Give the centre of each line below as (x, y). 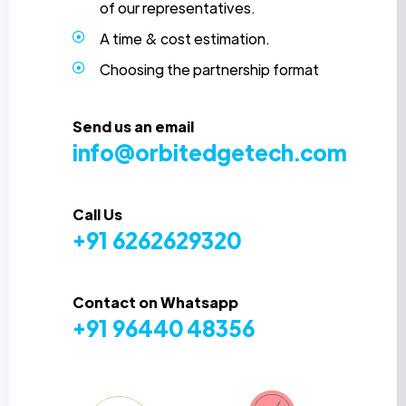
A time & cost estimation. (184, 39)
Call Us (97, 215)
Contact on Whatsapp (155, 303)
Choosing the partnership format (209, 70)
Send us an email (133, 127)
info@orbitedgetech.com (210, 152)
